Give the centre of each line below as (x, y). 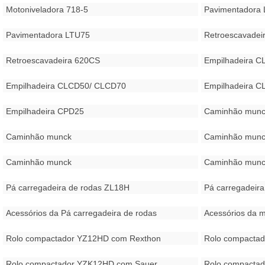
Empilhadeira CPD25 (45, 111)
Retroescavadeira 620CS (53, 60)
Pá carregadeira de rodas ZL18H (67, 188)
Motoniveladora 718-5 (47, 9)
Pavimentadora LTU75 (48, 35)
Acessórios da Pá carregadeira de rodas (81, 213)
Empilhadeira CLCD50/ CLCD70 (66, 86)
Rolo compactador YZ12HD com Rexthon (83, 238)
